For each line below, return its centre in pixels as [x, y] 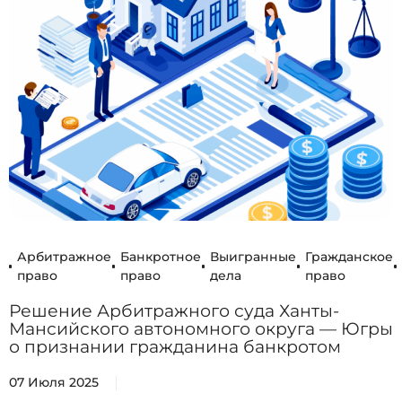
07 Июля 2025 [54, 383]
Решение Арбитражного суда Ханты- [174, 311]
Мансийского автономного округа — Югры [201, 329]
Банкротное [160, 257]
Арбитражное [64, 257]
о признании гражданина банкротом [175, 347]
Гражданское [349, 257]
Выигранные [253, 257]
